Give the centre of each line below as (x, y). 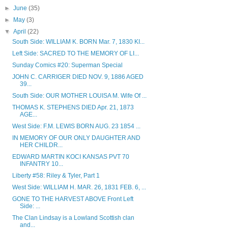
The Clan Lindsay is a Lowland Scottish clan (73, 218)
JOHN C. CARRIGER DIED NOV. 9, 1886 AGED (78, 77)
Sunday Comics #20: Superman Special (67, 65)
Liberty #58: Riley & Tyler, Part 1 (56, 176)
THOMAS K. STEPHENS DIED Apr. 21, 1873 (73, 108)
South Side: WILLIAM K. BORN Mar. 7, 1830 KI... (78, 42)
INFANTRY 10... (41, 164)
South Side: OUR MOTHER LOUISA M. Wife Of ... (79, 96)
